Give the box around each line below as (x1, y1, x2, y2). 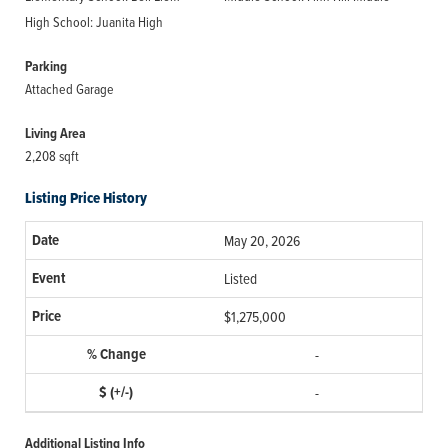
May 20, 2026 (224, 230, 300, 251)
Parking (25, 56, 67, 77)
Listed (224, 268, 257, 289)
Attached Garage (25, 79, 114, 98)
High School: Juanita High (25, 12, 163, 31)
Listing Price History (25, 187, 147, 209)
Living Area (25, 123, 86, 144)
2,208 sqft (25, 146, 79, 165)
